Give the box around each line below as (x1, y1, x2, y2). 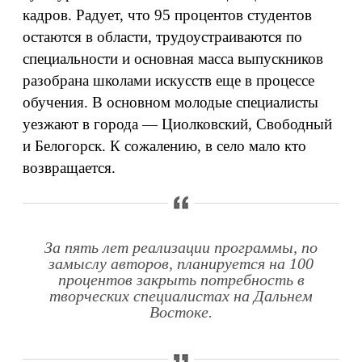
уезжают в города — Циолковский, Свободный (23, 116, 332, 133)
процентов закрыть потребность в (57, 271, 305, 288)
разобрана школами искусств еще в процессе (23, 72, 314, 89)
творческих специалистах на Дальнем (49, 288, 313, 305)
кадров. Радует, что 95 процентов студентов (23, 6, 312, 23)
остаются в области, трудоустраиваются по (23, 28, 302, 45)
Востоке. (149, 304, 213, 321)
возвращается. (23, 159, 116, 176)
